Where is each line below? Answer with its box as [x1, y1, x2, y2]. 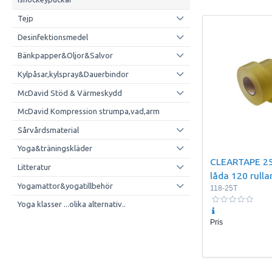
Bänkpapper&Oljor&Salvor [17, 51, 113, 60]
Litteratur [17, 163, 51, 171]
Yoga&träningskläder [17, 144, 92, 153]
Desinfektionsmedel [17, 32, 88, 41]
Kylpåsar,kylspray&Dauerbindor [17, 69, 129, 78]
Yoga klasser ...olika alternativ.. [17, 200, 126, 209]
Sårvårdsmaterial [17, 125, 79, 134]
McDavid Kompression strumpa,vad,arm [17, 107, 160, 116]
